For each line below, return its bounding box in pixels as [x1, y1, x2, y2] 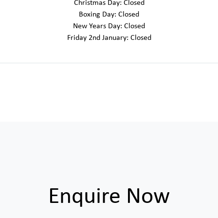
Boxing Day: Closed [79, 9, 139, 19]
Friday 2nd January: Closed [67, 32, 151, 42]
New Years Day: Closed [73, 20, 145, 31]
